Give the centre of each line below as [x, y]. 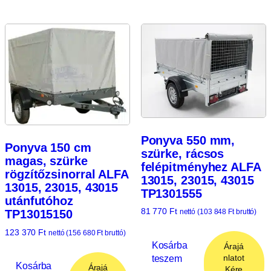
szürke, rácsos [182, 153]
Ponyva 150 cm [48, 147]
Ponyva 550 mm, [188, 140]
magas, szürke [46, 161]
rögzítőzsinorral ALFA [67, 174]
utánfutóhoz [39, 201]
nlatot [234, 258]
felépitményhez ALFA [201, 167]
